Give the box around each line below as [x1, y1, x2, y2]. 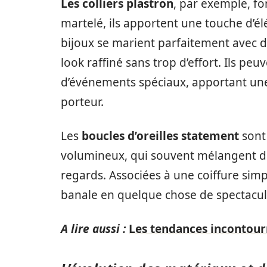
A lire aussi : [61, 221, 126, 237]
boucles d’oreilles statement [82, 128, 239, 144]
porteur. [61, 94, 104, 110]
